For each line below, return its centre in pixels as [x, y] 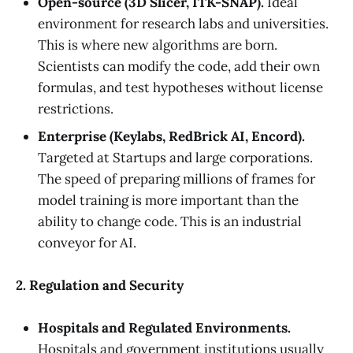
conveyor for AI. [87, 242]
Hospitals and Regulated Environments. [164, 328]
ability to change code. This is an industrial [170, 221]
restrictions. [76, 108]
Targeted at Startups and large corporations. [175, 157]
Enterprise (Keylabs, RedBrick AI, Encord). [171, 136]
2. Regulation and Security [100, 286]
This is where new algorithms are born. [158, 45]
